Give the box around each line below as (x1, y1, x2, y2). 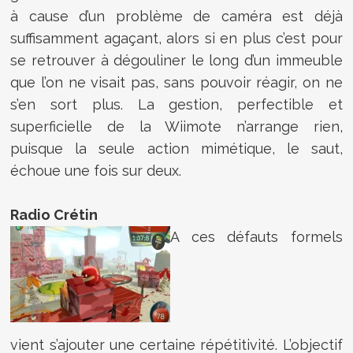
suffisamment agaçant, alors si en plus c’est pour (10, 29, 343, 46)
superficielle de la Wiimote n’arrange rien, (10, 117, 343, 135)
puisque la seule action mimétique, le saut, (10, 139, 343, 157)
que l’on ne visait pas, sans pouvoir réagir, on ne (10, 73, 343, 91)
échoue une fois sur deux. (10, 162, 186, 179)
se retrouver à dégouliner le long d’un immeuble (10, 51, 343, 69)
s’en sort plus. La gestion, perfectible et (10, 95, 343, 113)
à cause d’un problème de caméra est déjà (10, 7, 343, 24)
